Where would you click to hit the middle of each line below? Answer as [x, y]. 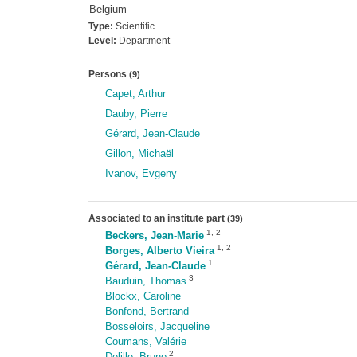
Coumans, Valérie [145, 341]
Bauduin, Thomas [145, 281]
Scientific [133, 26]
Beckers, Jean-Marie [154, 235]
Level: [102, 41]
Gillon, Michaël [139, 153]
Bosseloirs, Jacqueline [157, 326]
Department [143, 41]
